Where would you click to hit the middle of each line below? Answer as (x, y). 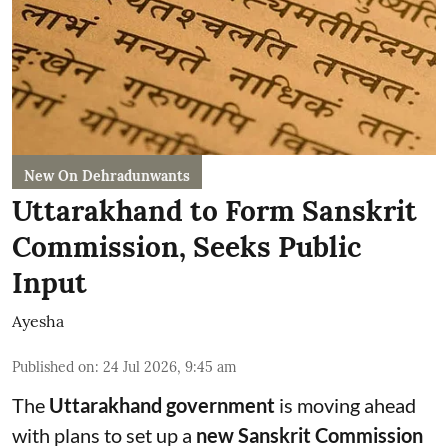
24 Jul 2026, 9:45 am (170, 366)
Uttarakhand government (162, 404)
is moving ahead (345, 404)
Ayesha (38, 320)
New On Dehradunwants (107, 175)
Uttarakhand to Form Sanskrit (214, 210)
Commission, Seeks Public (187, 246)
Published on (53, 366)
